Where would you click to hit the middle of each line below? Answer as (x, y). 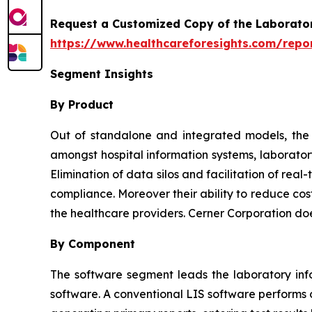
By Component (93, 243)
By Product (82, 104)
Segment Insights (102, 73)
